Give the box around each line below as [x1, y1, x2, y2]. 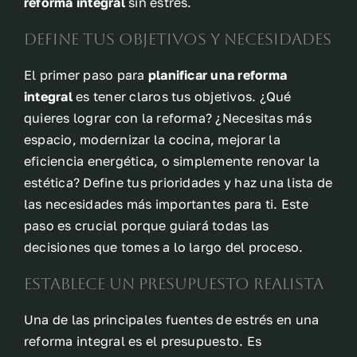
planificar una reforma [147, 67, 288, 83]
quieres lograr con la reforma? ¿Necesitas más [24, 110, 312, 126]
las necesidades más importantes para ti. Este [24, 196, 308, 212]
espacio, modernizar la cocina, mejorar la [24, 131, 280, 147]
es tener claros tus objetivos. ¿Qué [72, 88, 292, 104]
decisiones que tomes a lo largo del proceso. [24, 239, 304, 255]
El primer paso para [24, 67, 148, 83]
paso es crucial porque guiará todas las [24, 218, 269, 233]
